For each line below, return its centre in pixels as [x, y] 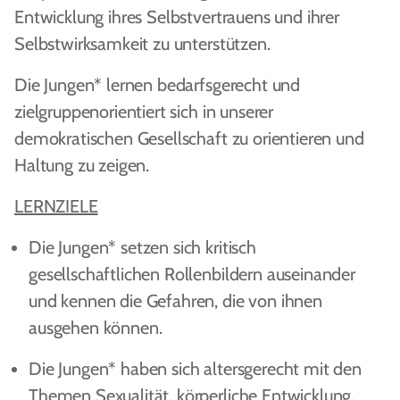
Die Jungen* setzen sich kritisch [142, 247]
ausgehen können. [96, 328]
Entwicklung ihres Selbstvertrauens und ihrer [177, 17]
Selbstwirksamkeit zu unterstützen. [142, 44]
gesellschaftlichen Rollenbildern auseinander [192, 274]
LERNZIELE [56, 206]
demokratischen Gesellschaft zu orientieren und [189, 138]
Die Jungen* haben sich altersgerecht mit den [195, 369]
